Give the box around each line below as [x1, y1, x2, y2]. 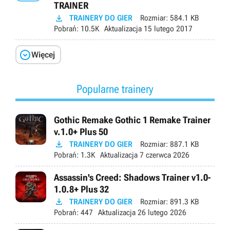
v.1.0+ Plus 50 [54, 126, 108, 137]
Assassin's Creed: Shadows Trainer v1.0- [54, 171, 210, 183]
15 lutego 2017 [142, 24, 193, 34]
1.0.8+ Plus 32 [54, 183, 109, 195]
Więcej [31, 49, 55, 60]
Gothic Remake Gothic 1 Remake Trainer [54, 114, 210, 125]
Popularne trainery [76, 82, 154, 95]
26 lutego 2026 [136, 207, 186, 217]
